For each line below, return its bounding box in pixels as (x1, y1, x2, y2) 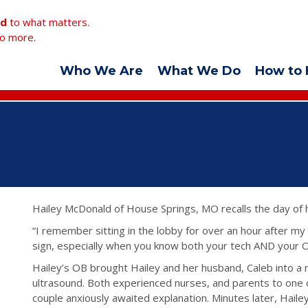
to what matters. (7, 14, 90, 29)
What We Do (157, 63, 241, 78)
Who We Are (60, 63, 144, 78)
